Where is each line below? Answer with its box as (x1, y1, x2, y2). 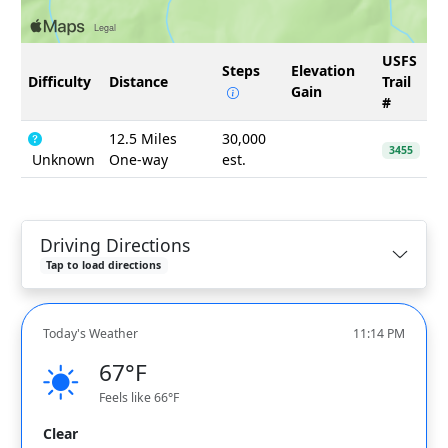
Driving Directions (39, 233, 190, 258)
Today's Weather (43, 324, 138, 342)
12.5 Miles (109, 129, 177, 149)
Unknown (28, 150, 95, 170)
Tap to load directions (46, 258, 162, 273)
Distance (109, 72, 168, 92)
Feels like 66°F (99, 388, 179, 406)
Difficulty (28, 72, 91, 92)
